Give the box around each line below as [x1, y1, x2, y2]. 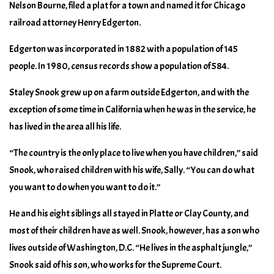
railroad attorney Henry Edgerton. [9, 16, 141, 29]
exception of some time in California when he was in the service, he [9, 103, 256, 116]
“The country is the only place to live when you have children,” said [9, 146, 258, 159]
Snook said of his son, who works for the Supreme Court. [9, 258, 221, 271]
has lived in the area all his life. [9, 120, 121, 133]
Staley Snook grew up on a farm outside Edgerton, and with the [9, 86, 249, 98]
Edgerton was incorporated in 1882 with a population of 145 [9, 42, 238, 55]
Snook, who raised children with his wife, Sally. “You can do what [9, 163, 254, 176]
